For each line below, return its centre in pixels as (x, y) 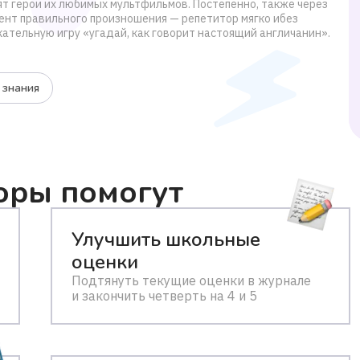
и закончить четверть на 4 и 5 (164, 296)
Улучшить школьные (166, 239)
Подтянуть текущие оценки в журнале (191, 280)
